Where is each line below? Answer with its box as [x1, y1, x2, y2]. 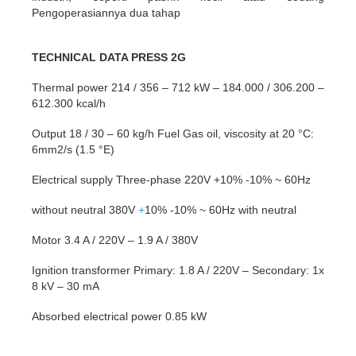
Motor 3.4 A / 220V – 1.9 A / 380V [32, 234, 198, 246]
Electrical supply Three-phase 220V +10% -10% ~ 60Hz [32, 173, 311, 186]
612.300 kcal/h [32, 97, 106, 110]
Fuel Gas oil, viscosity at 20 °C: [157, 127, 314, 140]
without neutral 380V [32, 203, 138, 216]
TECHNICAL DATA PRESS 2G [32, 51, 186, 64]
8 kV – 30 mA [32, 280, 99, 292]
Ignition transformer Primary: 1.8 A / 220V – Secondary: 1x [32, 264, 324, 277]
